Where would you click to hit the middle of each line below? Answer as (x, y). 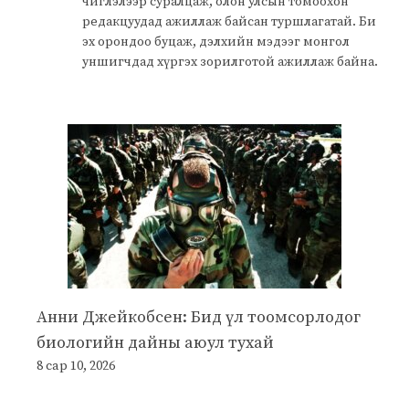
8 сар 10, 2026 (76, 366)
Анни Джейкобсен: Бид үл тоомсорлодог (199, 317)
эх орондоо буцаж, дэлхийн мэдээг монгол (216, 42)
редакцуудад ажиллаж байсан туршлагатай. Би (229, 21)
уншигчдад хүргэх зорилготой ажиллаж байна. (230, 62)
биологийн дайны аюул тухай (155, 342)
